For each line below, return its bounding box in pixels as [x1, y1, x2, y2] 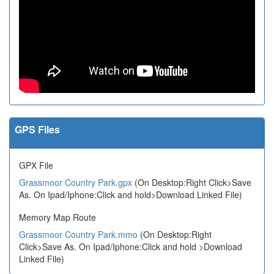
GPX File [19, 159, 53, 172]
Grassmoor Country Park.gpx [19, 176, 132, 189]
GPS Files [15, 122, 60, 137]
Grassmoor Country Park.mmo [19, 228, 138, 241]
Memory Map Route [19, 211, 96, 224]
